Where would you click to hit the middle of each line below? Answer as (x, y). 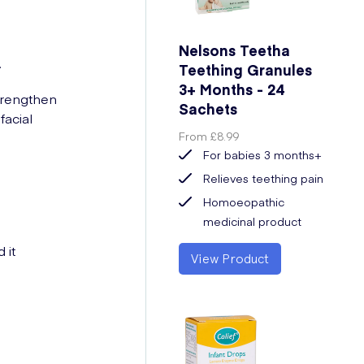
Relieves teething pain (264, 178)
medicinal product (253, 221)
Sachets (208, 108)
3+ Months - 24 (232, 89)
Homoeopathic (244, 201)
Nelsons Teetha (235, 50)
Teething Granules (246, 69)
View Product (230, 258)
